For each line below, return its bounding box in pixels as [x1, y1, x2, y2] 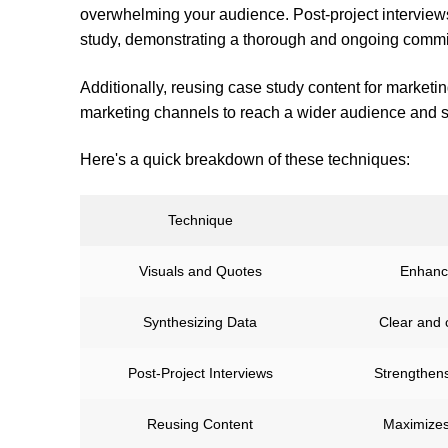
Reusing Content [147, 415, 253, 432]
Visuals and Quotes [138, 262, 262, 279]
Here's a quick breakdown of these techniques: [80, 151, 410, 169]
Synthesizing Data [143, 313, 257, 330]
